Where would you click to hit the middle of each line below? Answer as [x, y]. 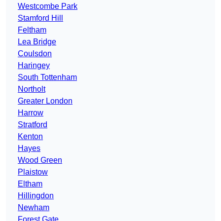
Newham [34, 208]
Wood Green [40, 160]
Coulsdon [35, 54]
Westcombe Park [48, 6]
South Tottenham [47, 77]
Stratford [33, 125]
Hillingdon [36, 196]
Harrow [31, 113]
